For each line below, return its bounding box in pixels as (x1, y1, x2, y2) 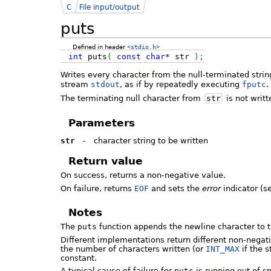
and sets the (149, 183, 202, 193)
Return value (68, 154, 143, 167)
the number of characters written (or (60, 244, 206, 253)
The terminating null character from (60, 93, 203, 103)
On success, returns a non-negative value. (60, 171, 226, 180)
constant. (60, 253, 97, 263)
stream (60, 80, 91, 90)
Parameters (68, 116, 135, 129)
